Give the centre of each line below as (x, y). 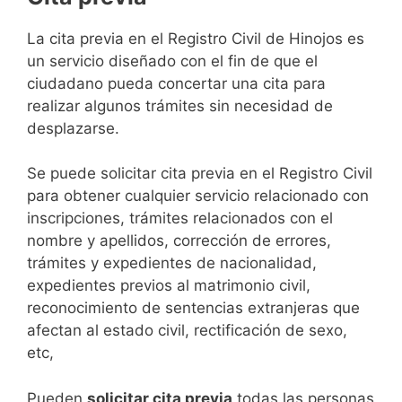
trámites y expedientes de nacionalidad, (172, 263)
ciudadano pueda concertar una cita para (176, 83)
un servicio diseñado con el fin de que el (172, 61)
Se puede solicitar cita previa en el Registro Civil (200, 174)
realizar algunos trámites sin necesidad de (180, 105)
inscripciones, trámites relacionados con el (180, 218)
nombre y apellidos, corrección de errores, (179, 241)
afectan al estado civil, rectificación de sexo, (187, 331)
